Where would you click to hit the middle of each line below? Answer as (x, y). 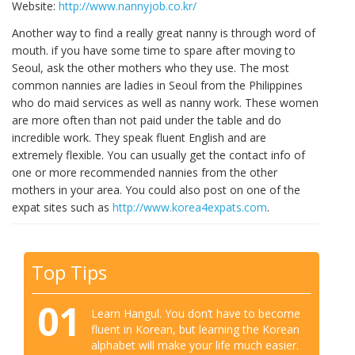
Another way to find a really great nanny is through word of (164, 33)
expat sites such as (62, 208)
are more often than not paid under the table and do (147, 120)
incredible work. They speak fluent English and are (139, 138)
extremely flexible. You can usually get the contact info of (158, 155)
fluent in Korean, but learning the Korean (195, 329)
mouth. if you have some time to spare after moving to (154, 51)
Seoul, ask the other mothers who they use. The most (151, 68)
